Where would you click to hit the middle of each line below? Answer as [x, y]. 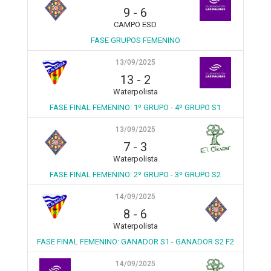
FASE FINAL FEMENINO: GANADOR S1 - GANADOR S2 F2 [135, 242]
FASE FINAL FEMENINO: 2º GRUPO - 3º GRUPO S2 [135, 175]
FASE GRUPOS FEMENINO [135, 40]
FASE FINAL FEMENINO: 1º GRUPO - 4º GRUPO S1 [135, 107]
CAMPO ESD [135, 24]
